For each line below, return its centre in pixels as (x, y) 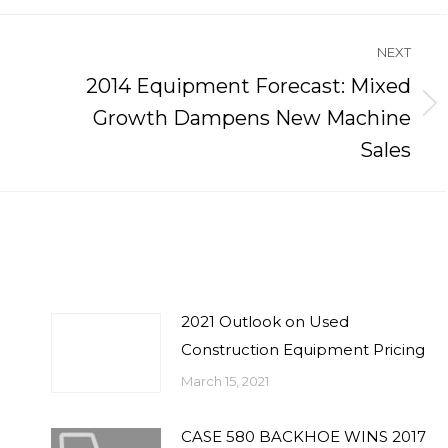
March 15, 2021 (225, 381)
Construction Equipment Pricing (303, 349)
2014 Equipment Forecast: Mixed (249, 86)
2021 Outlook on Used (265, 321)
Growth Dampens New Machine (252, 118)
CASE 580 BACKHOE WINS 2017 (304, 436)
